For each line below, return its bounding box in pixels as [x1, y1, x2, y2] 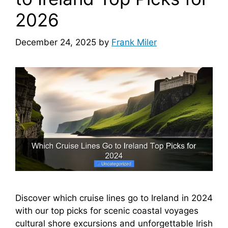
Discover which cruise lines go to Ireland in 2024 [15, 192, 213, 203]
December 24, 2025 [15, 37, 96, 48]
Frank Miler [111, 37, 157, 48]
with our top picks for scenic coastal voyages [15, 205, 198, 216]
